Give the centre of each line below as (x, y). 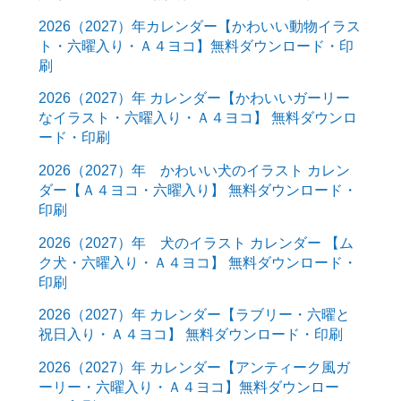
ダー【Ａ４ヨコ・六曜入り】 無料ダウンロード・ (197, 189)
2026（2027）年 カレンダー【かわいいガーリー (194, 98)
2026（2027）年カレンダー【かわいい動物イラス (199, 26)
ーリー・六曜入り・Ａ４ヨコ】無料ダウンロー (188, 386)
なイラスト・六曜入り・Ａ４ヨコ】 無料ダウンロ (197, 118)
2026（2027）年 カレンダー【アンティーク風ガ (194, 367)
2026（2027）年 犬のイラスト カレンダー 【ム (196, 242)
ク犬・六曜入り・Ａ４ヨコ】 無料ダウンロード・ (197, 262)
